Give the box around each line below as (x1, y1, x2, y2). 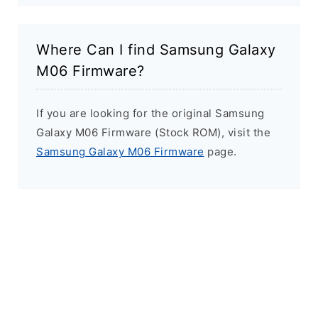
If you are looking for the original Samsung (36, 106, 265, 121)
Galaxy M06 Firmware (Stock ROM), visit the (36, 126, 270, 140)
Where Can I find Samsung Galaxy (36, 41, 276, 59)
